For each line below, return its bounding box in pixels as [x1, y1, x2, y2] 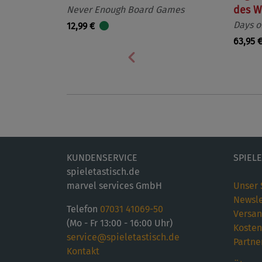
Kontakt [67, 246, 99, 257]
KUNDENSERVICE [67, 152, 137, 163]
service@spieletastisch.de [67, 232, 180, 243]
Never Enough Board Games [67, 4, 184, 15]
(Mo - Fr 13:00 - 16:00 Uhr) [67, 218, 173, 229]
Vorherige [130, 58, 183, 73]
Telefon [67, 204, 100, 215]
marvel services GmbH [67, 180, 162, 191]
